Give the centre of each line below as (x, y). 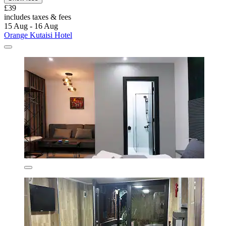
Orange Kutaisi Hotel (38, 35)
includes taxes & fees (38, 17)
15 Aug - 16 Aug (31, 26)
